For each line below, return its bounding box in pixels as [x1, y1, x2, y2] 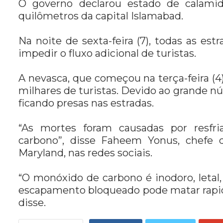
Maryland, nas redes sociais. [18, 147, 152, 159]
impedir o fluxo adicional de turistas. [18, 47, 196, 59]
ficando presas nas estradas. [18, 97, 154, 109]
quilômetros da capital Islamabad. [18, 10, 183, 22]
